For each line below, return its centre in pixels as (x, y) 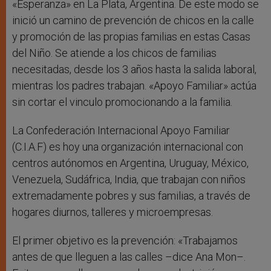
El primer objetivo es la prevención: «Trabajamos (125, 241)
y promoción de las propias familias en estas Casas (131, 37)
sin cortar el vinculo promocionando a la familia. (122, 102)
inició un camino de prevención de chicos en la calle (133, 21)
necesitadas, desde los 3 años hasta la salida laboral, (134, 70)
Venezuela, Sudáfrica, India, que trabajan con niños (129, 180)
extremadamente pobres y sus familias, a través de (131, 196)
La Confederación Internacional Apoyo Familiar (121, 131)
